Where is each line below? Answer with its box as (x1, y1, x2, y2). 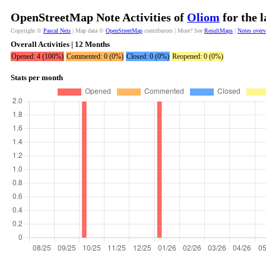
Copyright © (11, 27, 43, 34)
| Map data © (71, 27, 106, 34)
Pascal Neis (43, 27, 71, 34)
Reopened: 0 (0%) (172, 52, 223, 61)
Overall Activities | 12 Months (11, 40, 110, 49)
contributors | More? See (142, 27, 204, 34)
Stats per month (11, 73, 63, 82)
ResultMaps (204, 27, 233, 34)
